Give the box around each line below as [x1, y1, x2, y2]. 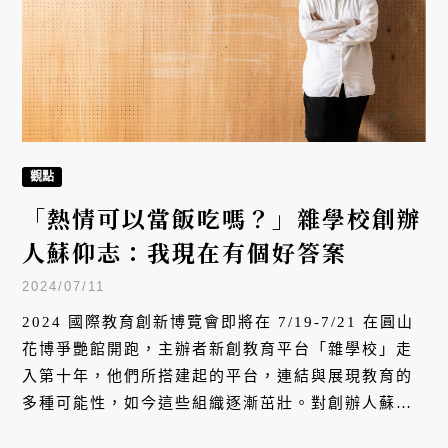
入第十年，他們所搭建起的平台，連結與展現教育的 [22, 368, 414, 385]
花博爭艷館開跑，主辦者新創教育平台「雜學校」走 [22, 341, 414, 358]
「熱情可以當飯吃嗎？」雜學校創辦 [22, 202, 423, 236]
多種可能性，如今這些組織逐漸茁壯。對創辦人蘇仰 [22, 395, 414, 412]
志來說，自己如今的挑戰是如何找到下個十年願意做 [22, 422, 414, 439]
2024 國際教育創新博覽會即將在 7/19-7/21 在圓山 [22, 314, 415, 331]
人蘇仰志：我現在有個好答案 [22, 236, 348, 270]
